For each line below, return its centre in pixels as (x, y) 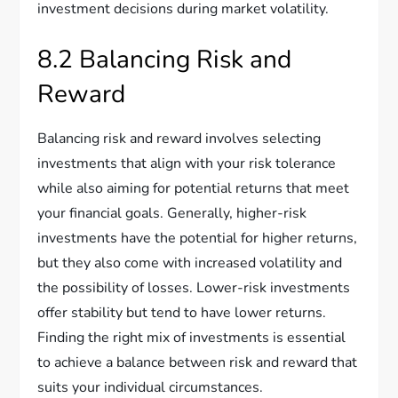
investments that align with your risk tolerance (187, 164)
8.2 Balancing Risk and (165, 60)
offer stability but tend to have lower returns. (182, 313)
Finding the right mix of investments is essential (192, 338)
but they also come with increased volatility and (190, 263)
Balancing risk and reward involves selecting (179, 139)
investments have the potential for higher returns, (198, 239)
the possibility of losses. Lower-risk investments (194, 288)
